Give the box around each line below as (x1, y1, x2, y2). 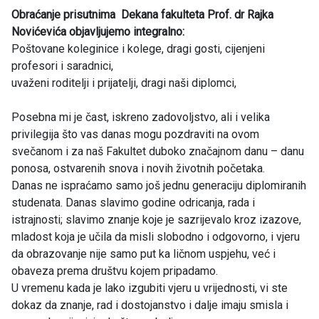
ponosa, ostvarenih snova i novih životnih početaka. (11, 161, 265, 175)
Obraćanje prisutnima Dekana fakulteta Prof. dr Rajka (11, 7, 273, 21)
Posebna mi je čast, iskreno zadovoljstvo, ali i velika (11, 110, 270, 124)
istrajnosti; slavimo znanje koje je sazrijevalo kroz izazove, (11, 212, 301, 226)
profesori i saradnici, (11, 58, 113, 73)
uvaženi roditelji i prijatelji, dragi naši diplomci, (11, 75, 236, 90)
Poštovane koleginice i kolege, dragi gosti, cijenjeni (11, 41, 265, 56)
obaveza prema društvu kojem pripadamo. (11, 263, 218, 278)
